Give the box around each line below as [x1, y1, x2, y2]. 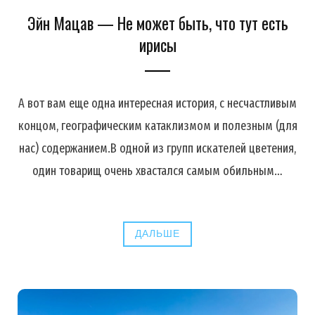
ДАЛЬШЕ [135, 227, 180, 240]
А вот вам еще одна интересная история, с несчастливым [18, 95, 297, 111]
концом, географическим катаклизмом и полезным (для [18, 117, 297, 134]
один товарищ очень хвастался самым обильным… [32, 162, 283, 179]
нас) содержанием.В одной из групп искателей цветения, [19, 140, 296, 156]
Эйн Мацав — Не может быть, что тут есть [27, 11, 288, 35]
